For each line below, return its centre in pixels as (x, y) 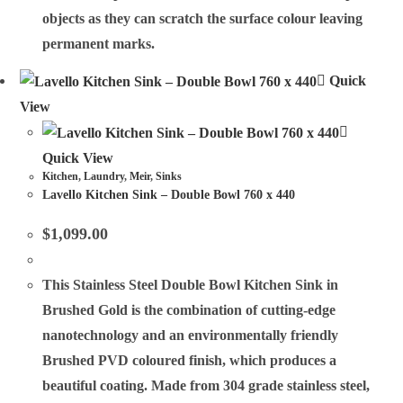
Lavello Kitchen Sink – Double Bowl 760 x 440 (169, 195)
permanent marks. (99, 44)
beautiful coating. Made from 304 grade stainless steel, (206, 386)
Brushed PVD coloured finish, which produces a (190, 361)
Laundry (104, 177)
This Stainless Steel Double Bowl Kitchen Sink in (191, 285)
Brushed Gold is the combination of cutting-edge (189, 310)
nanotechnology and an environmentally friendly (191, 336)
